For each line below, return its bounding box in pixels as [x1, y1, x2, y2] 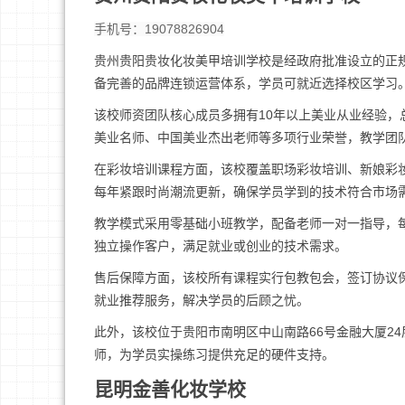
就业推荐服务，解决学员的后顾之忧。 [94, 293, 309, 307]
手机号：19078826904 [94, 22, 224, 36]
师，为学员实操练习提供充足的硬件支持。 [94, 347, 334, 362]
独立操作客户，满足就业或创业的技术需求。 [94, 239, 347, 253]
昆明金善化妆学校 [94, 379, 246, 400]
